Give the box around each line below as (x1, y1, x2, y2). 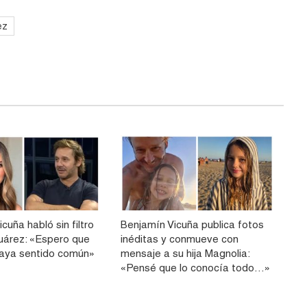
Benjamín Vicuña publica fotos (120, 219, 264, 231)
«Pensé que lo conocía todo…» (120, 262, 270, 274)
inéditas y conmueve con (120, 233, 238, 245)
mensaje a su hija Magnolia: (120, 247, 249, 260)
